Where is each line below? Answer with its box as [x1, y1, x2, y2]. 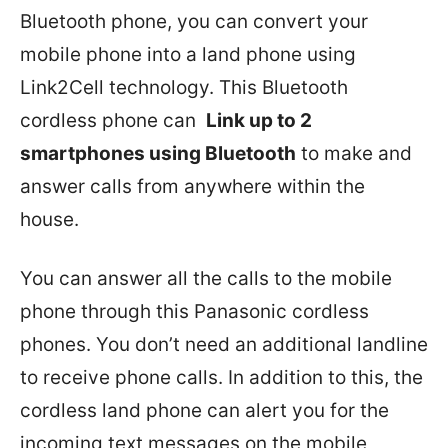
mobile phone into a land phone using [20, 43, 356, 66]
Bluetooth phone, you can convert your [20, 10, 368, 33]
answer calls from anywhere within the [20, 175, 365, 198]
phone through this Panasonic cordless [20, 300, 369, 323]
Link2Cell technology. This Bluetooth [20, 76, 348, 99]
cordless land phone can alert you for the [20, 399, 389, 422]
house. [20, 208, 79, 231]
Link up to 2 [206, 109, 312, 132]
